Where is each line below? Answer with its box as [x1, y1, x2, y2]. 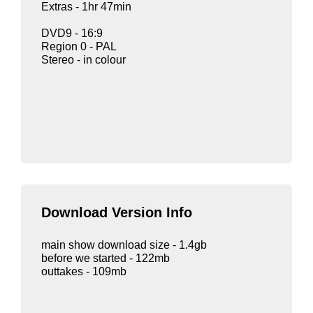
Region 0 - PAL [41, 40, 117, 52]
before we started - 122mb [41, 252, 170, 264]
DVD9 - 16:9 [41, 27, 103, 39]
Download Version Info [41, 204, 192, 220]
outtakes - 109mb [41, 265, 126, 277]
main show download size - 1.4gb [41, 238, 207, 251]
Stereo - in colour [41, 53, 126, 66]
